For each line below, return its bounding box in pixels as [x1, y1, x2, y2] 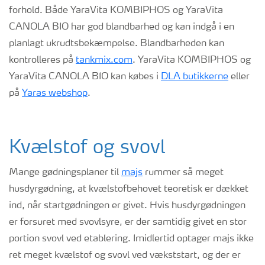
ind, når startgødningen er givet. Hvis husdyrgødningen [9, 201, 245, 211]
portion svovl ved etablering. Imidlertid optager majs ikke [9, 234, 254, 244]
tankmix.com [76, 56, 132, 65]
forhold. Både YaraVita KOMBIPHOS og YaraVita [9, 6, 223, 15]
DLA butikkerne [161, 72, 228, 82]
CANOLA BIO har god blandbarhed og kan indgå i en [9, 22, 234, 32]
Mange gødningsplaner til [9, 168, 121, 177]
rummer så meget [143, 168, 224, 177]
